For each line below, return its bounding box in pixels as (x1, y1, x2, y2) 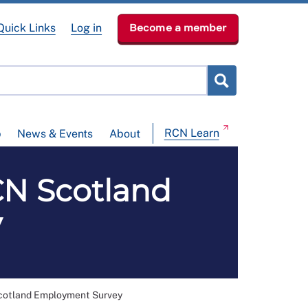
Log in (71, 21, 102, 34)
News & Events (17, 127, 93, 141)
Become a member (129, 22, 226, 34)
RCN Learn (164, 126, 219, 140)
